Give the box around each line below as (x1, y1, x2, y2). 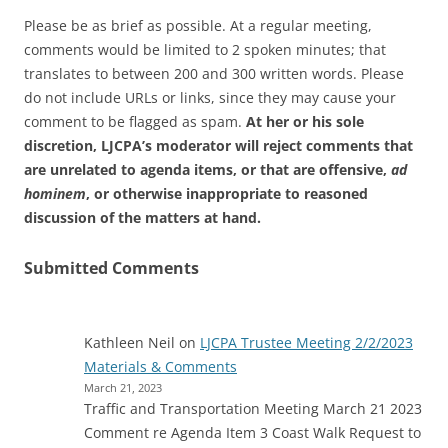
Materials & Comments (84, 357, 237, 377)
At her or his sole (246, 112, 364, 132)
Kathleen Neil (84, 333, 175, 353)
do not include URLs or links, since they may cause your (24, 88, 396, 108)
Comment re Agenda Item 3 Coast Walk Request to (84, 423, 421, 443)
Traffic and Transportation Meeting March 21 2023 (84, 399, 422, 419)
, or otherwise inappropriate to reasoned (86, 184, 368, 204)
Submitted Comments (24, 257, 199, 280)
